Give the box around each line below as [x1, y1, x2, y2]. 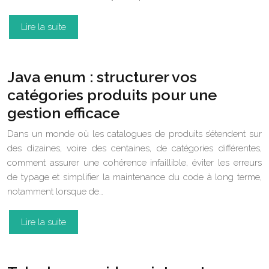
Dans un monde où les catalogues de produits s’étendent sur [7, 128, 262, 139]
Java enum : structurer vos [7, 68, 197, 86]
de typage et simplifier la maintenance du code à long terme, [7, 172, 262, 183]
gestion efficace [7, 104, 119, 122]
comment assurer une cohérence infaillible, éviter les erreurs [7, 157, 262, 168]
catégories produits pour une [7, 86, 217, 104]
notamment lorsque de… [7, 186, 103, 197]
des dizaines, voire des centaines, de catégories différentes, [7, 143, 262, 154]
